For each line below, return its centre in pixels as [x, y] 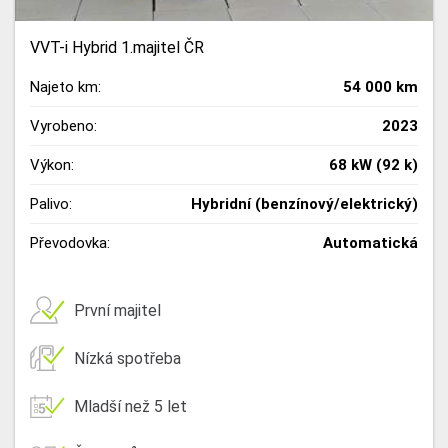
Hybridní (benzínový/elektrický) [304, 204]
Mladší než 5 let [130, 406]
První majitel [117, 310]
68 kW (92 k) [373, 165]
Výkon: [52, 165]
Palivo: [51, 204]
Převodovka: [70, 243]
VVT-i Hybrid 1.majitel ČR [117, 47]
